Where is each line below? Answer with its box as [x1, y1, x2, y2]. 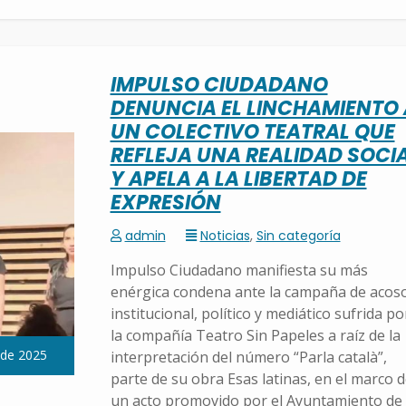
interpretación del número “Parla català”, [110, 347, 387, 368]
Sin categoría [256, 227, 341, 246]
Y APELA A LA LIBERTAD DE [110, 165, 367, 194]
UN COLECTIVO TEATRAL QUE [110, 118, 395, 147]
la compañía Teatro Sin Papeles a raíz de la [110, 325, 401, 346]
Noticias [199, 227, 250, 246]
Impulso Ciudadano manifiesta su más [110, 260, 368, 281]
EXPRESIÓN [110, 188, 221, 217]
